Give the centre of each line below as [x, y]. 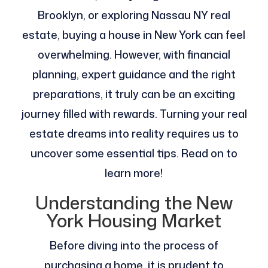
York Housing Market [134, 221]
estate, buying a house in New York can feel [134, 35]
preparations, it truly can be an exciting [134, 94]
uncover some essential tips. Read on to [134, 153]
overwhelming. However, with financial [134, 55]
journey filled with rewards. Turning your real [134, 114]
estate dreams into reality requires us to [134, 134]
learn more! [134, 173]
